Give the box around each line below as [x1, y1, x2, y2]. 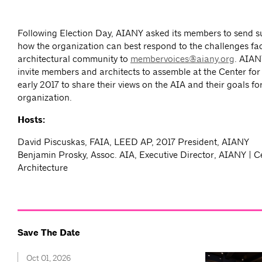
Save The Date [18, 227, 80, 239]
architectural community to [18, 53, 130, 65]
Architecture [18, 162, 70, 174]
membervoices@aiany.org [130, 53, 235, 65]
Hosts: [18, 114, 45, 126]
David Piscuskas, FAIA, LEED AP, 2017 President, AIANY [18, 136, 249, 148]
